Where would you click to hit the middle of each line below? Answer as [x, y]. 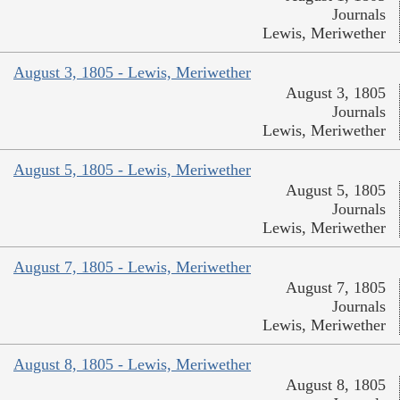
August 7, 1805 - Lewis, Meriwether [132, 267]
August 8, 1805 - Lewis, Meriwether [132, 365]
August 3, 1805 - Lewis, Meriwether [132, 73]
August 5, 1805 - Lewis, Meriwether [132, 170]
